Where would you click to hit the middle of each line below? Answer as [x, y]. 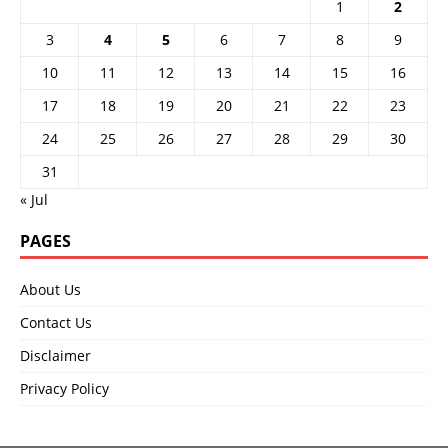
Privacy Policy [64, 389]
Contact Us [56, 323]
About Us [50, 290]
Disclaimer [55, 356]
